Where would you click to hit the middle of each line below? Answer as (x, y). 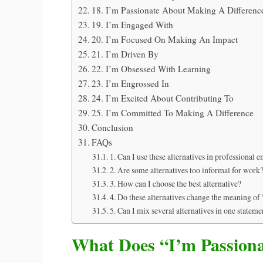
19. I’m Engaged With (133, 25)
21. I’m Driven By (125, 54)
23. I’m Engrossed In (131, 84)
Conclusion (113, 128)
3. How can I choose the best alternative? (175, 184)
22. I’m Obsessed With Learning (151, 69)
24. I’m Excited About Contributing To (163, 98)
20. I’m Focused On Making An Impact (165, 40)
